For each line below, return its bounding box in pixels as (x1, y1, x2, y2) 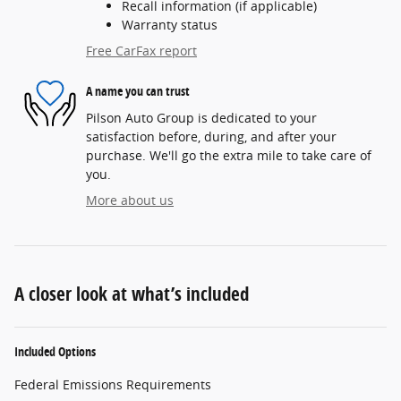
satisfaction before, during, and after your (86, 127, 337, 145)
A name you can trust (86, 82, 190, 100)
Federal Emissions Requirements (14, 375, 211, 393)
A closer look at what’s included (14, 280, 249, 306)
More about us (86, 191, 174, 209)
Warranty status (122, 15, 218, 33)
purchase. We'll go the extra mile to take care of (86, 146, 371, 164)
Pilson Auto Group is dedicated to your (86, 108, 317, 126)
